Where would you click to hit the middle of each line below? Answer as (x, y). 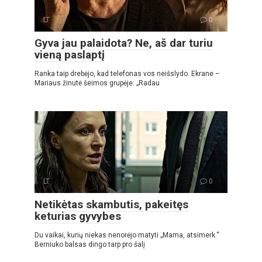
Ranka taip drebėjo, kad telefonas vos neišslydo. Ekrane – (127, 73)
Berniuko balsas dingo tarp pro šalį (90, 244)
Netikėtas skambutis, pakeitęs (111, 204)
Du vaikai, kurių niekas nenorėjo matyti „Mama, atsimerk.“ (127, 235)
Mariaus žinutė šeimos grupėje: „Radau (97, 83)
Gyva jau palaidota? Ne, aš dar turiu (124, 43)
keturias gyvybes (78, 216)
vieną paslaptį (70, 54)
